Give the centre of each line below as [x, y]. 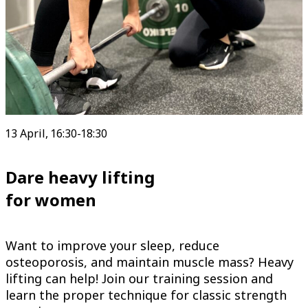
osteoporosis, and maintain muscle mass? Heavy [150, 262]
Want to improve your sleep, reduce [112, 245]
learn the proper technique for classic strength [146, 295]
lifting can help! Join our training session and [139, 278]
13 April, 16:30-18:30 [56, 133]
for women [51, 199]
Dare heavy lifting [80, 177]
